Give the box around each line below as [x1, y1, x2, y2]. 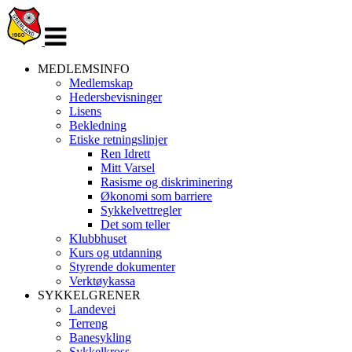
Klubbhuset [69, 232, 126, 245]
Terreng [69, 317, 108, 330]
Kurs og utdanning [69, 246, 162, 259]
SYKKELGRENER [38, 288, 141, 302]
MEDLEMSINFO [38, 62, 130, 75]
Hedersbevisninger [69, 90, 162, 104]
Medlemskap [69, 76, 133, 90]
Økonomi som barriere [101, 189, 212, 203]
